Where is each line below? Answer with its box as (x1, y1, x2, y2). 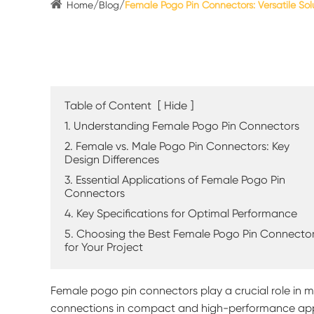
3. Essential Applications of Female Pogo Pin (64, 175, 285, 186)
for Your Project (64, 243, 143, 254)
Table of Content (64, 101, 151, 112)
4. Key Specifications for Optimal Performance (64, 209, 297, 220)
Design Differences (64, 155, 159, 166)
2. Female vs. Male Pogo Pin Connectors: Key (64, 142, 289, 153)
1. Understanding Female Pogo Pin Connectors (64, 121, 299, 132)
